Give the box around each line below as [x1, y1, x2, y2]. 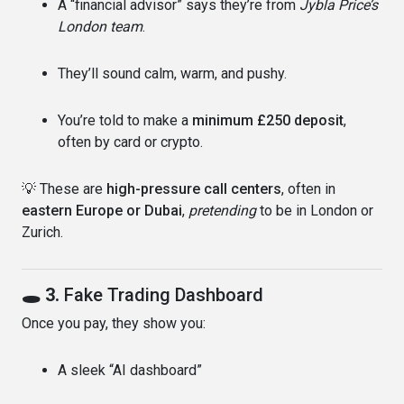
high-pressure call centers [106, 179, 281, 197]
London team [58, 17, 142, 35]
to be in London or [256, 201, 373, 219]
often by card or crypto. [58, 133, 203, 151]
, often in [281, 179, 335, 197]
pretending [188, 201, 256, 219]
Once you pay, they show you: [22, 314, 206, 332]
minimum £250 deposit [192, 111, 344, 129]
